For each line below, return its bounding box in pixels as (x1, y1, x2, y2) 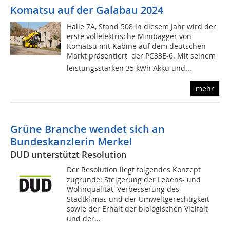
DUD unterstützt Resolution (10, 148, 127, 161)
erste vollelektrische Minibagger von (67, 31, 192, 42)
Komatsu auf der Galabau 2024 (10, 3, 163, 17)
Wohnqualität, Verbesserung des (67, 184, 180, 195)
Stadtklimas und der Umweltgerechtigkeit (67, 194, 210, 204)
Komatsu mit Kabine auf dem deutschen (67, 41, 206, 51)
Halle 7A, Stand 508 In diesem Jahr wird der (67, 22, 217, 32)
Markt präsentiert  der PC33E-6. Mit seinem (67, 51, 216, 61)
